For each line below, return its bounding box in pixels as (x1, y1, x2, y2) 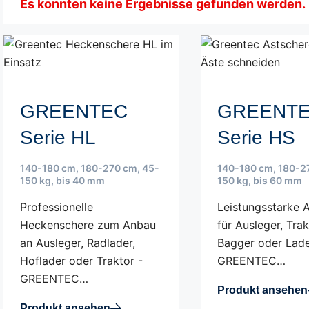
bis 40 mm (56, 175, 105, 186)
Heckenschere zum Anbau (20, 218, 156, 232)
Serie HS (217, 127, 296, 148)
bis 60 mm (253, 175, 303, 186)
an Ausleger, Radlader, (20, 236, 135, 250)
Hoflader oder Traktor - (20, 254, 143, 268)
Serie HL (20, 127, 96, 148)
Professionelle (20, 200, 93, 214)
